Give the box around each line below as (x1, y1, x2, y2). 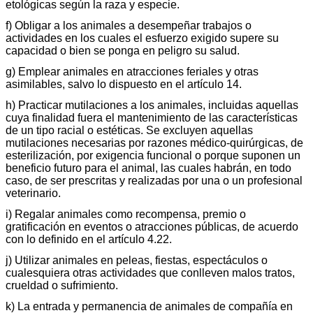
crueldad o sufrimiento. (6, 279, 118, 291)
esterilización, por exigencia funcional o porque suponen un (6, 149, 300, 161)
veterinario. (6, 187, 61, 199)
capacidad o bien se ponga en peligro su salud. (6, 44, 240, 57)
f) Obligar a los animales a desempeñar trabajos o (6, 19, 252, 31)
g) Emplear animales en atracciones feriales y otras (6, 65, 259, 78)
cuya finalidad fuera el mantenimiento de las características (6, 111, 298, 124)
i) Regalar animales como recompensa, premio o (6, 208, 246, 220)
